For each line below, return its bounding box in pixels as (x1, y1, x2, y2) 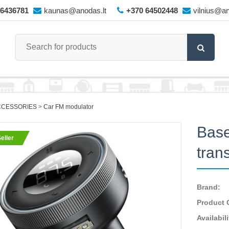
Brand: (197, 183, 221, 191)
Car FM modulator (43, 103, 94, 110)
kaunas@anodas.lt (43, 6, 106, 15)
